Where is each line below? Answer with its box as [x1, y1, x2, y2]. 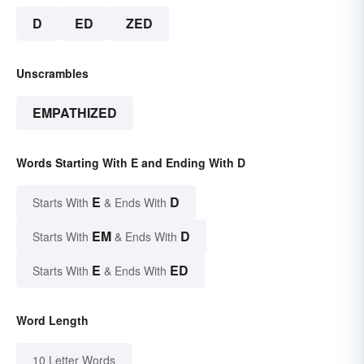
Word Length [16, 312, 89, 329]
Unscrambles [16, 65, 89, 82]
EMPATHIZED [32, 103, 117, 123]
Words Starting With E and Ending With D [16, 154, 245, 171]
